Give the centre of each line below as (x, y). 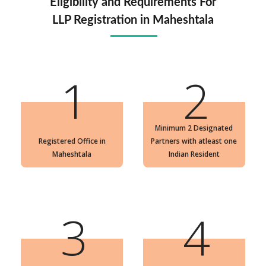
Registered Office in (72, 141)
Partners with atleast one (194, 141)
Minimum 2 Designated (194, 128)
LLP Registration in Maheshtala (133, 20)
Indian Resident (194, 154)
